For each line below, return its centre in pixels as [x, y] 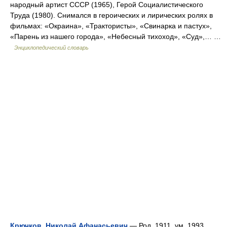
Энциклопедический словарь [51, 48]
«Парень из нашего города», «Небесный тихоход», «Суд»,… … [116, 36]
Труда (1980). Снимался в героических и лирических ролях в [111, 15]
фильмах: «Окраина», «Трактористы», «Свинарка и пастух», [111, 26]
